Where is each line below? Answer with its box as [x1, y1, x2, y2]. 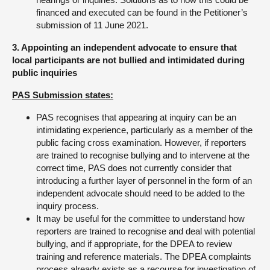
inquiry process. [36, 201, 99, 211]
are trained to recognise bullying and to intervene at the [36, 150, 250, 160]
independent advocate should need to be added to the [36, 188, 245, 198]
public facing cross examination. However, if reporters [36, 137, 246, 148]
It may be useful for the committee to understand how [36, 213, 245, 224]
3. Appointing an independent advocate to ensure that [12, 42, 237, 52]
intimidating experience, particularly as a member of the [36, 125, 253, 135]
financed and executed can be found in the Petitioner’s [36, 7, 248, 17]
